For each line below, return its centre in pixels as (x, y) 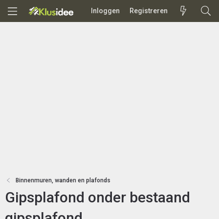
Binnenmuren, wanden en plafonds (63, 180)
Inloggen (105, 11)
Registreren (148, 11)
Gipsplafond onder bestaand (98, 197)
